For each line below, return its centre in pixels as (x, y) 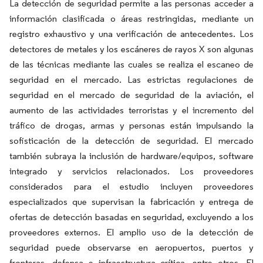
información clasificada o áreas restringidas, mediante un (131, 18)
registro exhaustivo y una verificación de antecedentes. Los (131, 33)
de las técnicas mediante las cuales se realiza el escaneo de (131, 64)
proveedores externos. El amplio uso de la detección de (131, 232)
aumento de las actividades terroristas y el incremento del (131, 110)
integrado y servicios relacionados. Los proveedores (131, 171)
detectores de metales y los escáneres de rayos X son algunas (131, 49)
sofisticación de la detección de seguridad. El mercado (131, 140)
